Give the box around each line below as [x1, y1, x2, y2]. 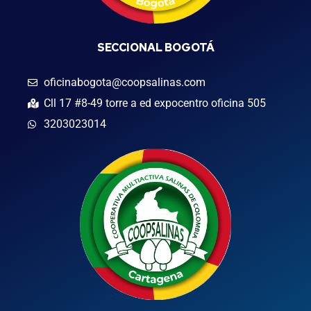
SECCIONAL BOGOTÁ [96, 40, 215, 55]
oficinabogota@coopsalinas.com [43, 76, 205, 89]
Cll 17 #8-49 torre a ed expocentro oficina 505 [43, 96, 266, 110]
